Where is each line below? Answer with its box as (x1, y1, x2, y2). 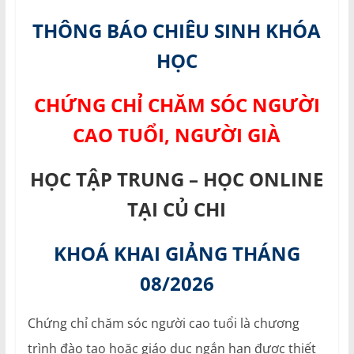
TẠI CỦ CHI (127, 196, 227, 223)
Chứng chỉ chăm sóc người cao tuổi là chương (27, 314, 299, 333)
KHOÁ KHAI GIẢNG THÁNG (53, 240, 300, 267)
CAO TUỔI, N (73, 122, 191, 149)
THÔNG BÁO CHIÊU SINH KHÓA (32, 17, 322, 44)
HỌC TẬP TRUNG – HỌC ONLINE (30, 166, 324, 193)
